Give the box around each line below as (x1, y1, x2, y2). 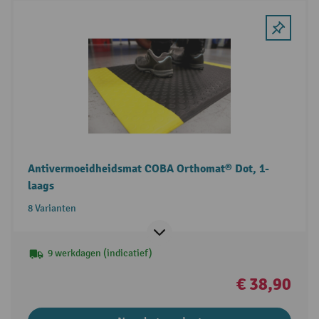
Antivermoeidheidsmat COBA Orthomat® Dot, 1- (27, 161, 269, 176)
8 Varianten (27, 202, 76, 214)
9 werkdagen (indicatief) (47, 246, 152, 259)
